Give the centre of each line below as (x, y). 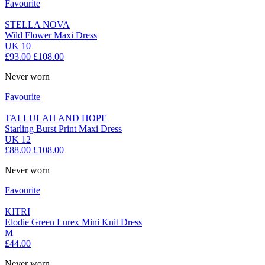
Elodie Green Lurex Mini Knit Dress (73, 222)
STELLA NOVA (37, 25)
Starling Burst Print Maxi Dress (63, 129)
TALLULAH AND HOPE (56, 118)
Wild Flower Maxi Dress (51, 35)
